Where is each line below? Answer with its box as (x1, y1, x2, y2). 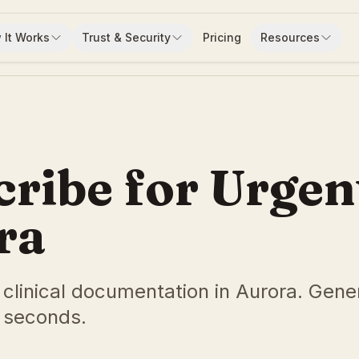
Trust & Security (81, 30, 171, 44)
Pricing (202, 30, 241, 44)
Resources (260, 30, 320, 44)
